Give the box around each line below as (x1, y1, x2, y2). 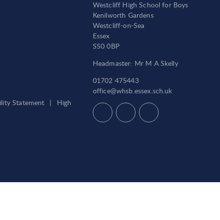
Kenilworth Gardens (92, 10, 154, 20)
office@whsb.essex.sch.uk (92, 85, 172, 95)
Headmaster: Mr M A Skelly (92, 58, 178, 68)
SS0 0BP (92, 41, 119, 51)
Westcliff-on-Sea (92, 20, 145, 30)
